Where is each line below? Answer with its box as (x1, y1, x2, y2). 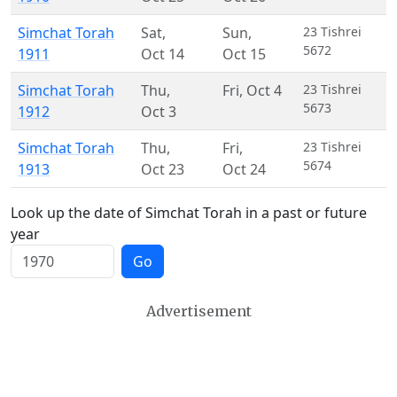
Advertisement (145, 302, 252, 321)
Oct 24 (222, 160, 266, 180)
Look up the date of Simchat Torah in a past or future (11, 203, 367, 223)
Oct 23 (141, 160, 184, 180)
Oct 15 (222, 44, 266, 65)
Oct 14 (141, 44, 184, 65)
